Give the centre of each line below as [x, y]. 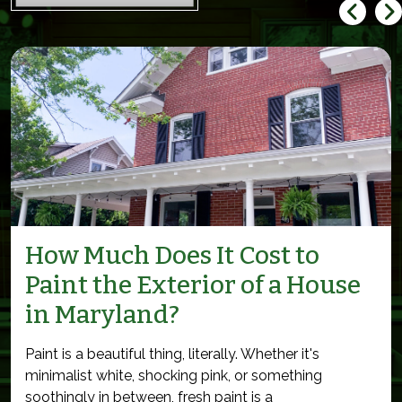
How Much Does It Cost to [172, 255]
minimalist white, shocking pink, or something [174, 375]
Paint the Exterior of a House [193, 284]
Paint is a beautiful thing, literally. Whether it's [172, 354]
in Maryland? [102, 314]
